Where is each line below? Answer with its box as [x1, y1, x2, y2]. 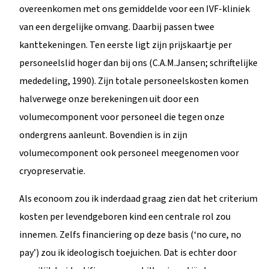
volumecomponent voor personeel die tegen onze [19, 110, 225, 124]
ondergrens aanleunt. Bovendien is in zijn [19, 128, 187, 142]
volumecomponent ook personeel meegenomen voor [19, 146, 239, 160]
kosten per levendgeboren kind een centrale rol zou [19, 210, 231, 223]
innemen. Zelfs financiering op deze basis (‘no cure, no [19, 228, 241, 241]
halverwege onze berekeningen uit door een [19, 92, 199, 106]
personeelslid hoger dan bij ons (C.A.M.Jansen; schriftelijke [19, 56, 258, 70]
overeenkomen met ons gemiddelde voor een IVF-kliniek [19, 2, 250, 16]
